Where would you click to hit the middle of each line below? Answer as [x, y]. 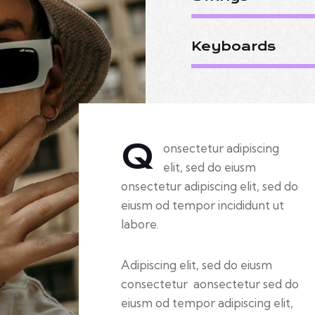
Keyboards [233, 46]
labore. [140, 224]
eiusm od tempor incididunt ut [202, 205]
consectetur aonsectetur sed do [210, 284]
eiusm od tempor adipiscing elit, [207, 303]
